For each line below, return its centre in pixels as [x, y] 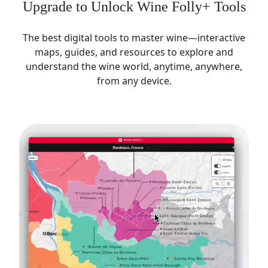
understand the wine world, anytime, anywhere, [134, 66]
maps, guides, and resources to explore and [134, 52]
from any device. [134, 80]
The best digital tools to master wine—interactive [134, 37]
